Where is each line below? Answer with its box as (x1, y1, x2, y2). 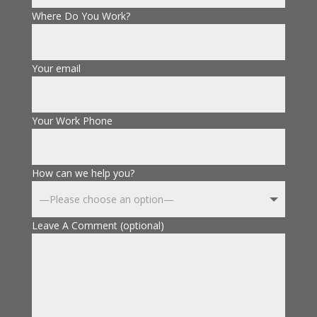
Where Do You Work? (31, 9, 130, 23)
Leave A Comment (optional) (31, 219, 164, 233)
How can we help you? (31, 166, 134, 180)
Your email (31, 62, 81, 76)
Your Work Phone (31, 114, 113, 128)
